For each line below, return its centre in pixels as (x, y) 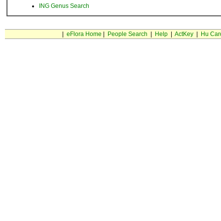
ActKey (184, 34)
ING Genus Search (64, 6)
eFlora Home (84, 34)
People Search (127, 34)
